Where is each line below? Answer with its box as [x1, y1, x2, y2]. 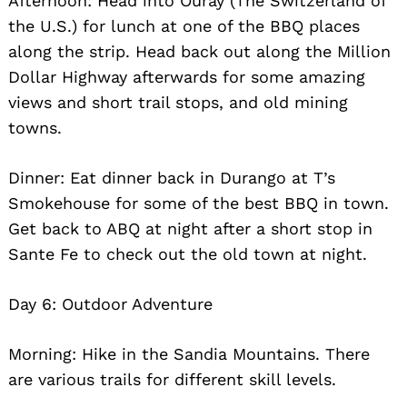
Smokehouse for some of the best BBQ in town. [8, 193, 389, 213]
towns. [8, 117, 62, 137]
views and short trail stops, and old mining [8, 92, 348, 112]
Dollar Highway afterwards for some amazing [8, 66, 365, 86]
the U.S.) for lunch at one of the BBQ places [8, 15, 360, 35]
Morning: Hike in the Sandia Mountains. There [8, 343, 370, 363]
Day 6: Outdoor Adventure [8, 293, 213, 313]
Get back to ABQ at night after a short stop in [8, 218, 372, 238]
